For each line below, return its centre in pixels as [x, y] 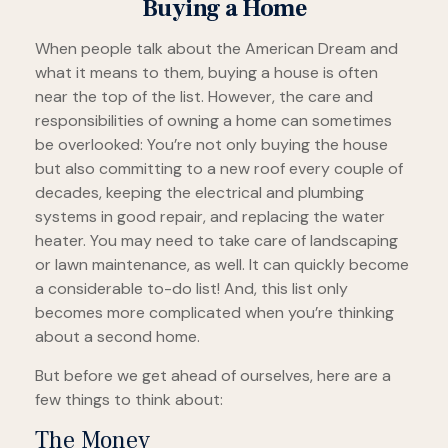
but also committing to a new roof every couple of [219, 168]
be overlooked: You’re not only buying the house [211, 144]
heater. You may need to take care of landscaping [216, 240]
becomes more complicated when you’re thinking [214, 312]
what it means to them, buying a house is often [206, 72]
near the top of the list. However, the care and [204, 96]
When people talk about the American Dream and [216, 48]
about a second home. [117, 336]
